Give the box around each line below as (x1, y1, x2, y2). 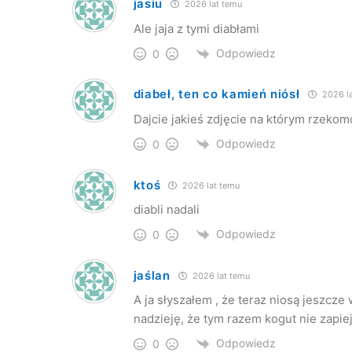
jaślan (133, 267, 170, 283)
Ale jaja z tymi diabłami (133, 20, 259, 36)
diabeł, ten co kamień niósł (133, 86, 300, 102)
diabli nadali (133, 202, 200, 217)
